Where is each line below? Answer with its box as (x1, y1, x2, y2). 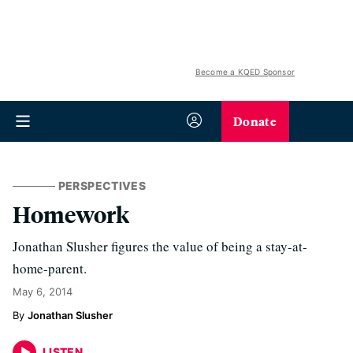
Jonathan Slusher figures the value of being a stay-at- (13, 237, 307, 255)
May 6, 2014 (13, 285, 72, 298)
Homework (13, 199, 129, 229)
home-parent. (13, 259, 87, 277)
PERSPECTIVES (58, 179, 146, 192)
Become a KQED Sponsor (195, 67, 295, 76)
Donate (233, 112, 277, 130)
